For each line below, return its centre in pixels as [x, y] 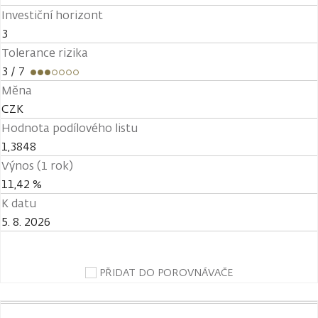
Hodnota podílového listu [70, 128]
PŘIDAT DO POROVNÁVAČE [166, 272]
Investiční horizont [52, 15]
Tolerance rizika [45, 53]
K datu [19, 203]
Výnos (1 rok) [37, 165]
